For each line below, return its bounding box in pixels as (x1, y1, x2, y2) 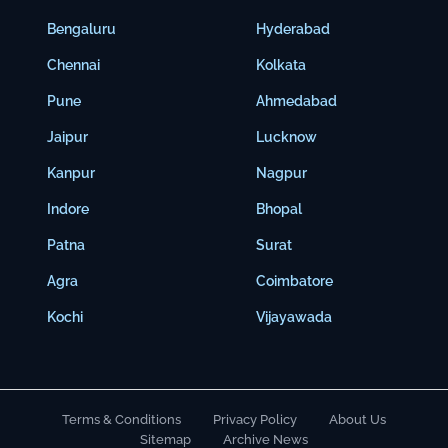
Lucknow (256, 128, 317, 145)
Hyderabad (256, 20, 330, 37)
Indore (47, 200, 89, 217)
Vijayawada (256, 308, 332, 325)
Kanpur (47, 164, 95, 181)
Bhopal (256, 200, 302, 217)
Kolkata (256, 56, 306, 73)
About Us (329, 411, 386, 427)
